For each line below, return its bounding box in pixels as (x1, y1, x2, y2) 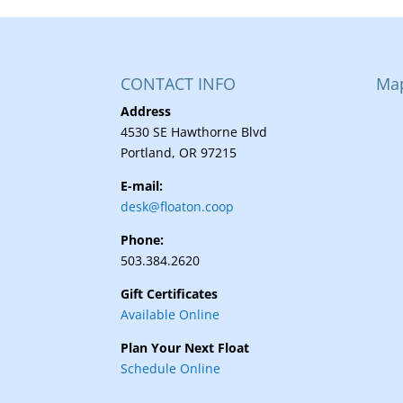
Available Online (121, 305, 220, 323)
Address (121, 102, 172, 120)
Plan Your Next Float (121, 338, 250, 356)
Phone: (121, 230, 165, 248)
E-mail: (121, 176, 167, 194)
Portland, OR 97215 (121, 143, 237, 161)
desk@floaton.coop (121, 197, 235, 215)
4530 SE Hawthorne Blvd (121, 122, 268, 140)
